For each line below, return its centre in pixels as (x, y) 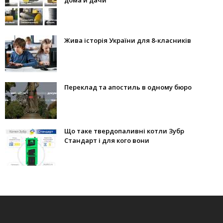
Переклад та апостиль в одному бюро (128, 87)
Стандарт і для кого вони (107, 141)
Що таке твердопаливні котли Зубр (124, 131)
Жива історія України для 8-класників (128, 41)
